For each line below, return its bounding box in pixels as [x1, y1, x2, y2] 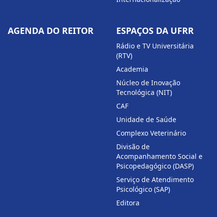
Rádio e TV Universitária [116, 41, 194, 50]
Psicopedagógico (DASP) [116, 161, 194, 170]
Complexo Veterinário [116, 128, 186, 138]
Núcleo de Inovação [116, 78, 180, 87]
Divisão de [116, 142, 150, 151]
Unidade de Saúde [116, 115, 176, 124]
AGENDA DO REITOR [8, 25, 93, 36]
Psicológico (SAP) [116, 185, 170, 194]
